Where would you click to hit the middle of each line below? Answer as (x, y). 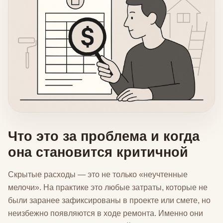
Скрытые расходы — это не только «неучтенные (98, 174)
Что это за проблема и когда (104, 136)
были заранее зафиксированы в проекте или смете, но (109, 200)
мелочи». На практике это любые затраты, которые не (108, 187)
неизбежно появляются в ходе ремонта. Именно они (106, 213)
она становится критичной (98, 152)
